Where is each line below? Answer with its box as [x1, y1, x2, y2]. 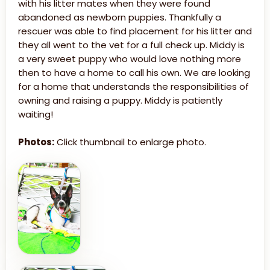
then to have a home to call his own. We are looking [18, 66, 250, 80]
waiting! [18, 108, 53, 121]
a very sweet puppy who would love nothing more [18, 52, 241, 66]
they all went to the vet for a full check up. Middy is [18, 39, 245, 52]
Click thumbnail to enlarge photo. [54, 136, 206, 149]
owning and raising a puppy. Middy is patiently [18, 94, 222, 107]
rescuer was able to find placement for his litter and [18, 25, 252, 38]
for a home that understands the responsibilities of [18, 80, 249, 93]
